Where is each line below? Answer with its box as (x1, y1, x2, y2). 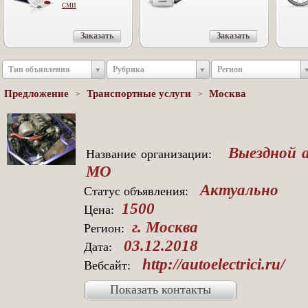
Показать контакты (110, 283, 211, 296)
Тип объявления (8, 65, 70, 74)
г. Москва (128, 218, 198, 236)
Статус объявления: (84, 184, 192, 198)
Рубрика (113, 65, 144, 74)
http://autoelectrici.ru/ (134, 255, 285, 273)
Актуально (192, 181, 278, 199)
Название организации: (86, 147, 217, 161)
